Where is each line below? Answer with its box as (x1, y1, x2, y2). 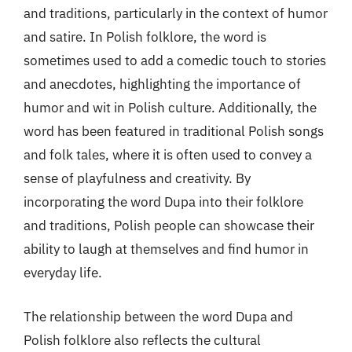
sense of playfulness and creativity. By (24, 170, 251, 187)
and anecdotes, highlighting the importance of (24, 75, 301, 93)
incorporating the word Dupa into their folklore (24, 193, 303, 211)
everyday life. (24, 264, 102, 281)
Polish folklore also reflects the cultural (24, 331, 261, 349)
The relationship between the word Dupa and (24, 307, 293, 325)
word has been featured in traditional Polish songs (24, 123, 324, 140)
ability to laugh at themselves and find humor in (24, 240, 309, 258)
